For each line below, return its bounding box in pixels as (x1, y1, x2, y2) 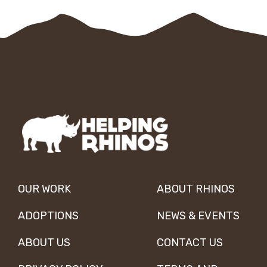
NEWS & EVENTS (156, 209, 240, 223)
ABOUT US (18, 236, 70, 250)
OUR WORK (18, 182, 71, 196)
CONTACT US (156, 236, 223, 250)
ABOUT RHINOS (156, 182, 235, 196)
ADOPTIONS (18, 209, 79, 223)
